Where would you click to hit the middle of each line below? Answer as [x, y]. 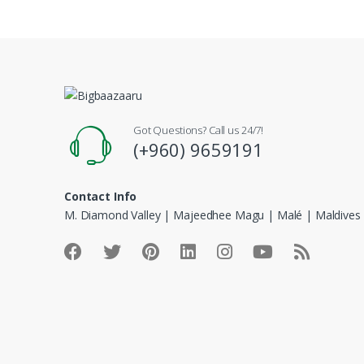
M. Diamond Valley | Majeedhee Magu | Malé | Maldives [212, 215]
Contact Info [101, 197]
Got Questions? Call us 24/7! [199, 130]
